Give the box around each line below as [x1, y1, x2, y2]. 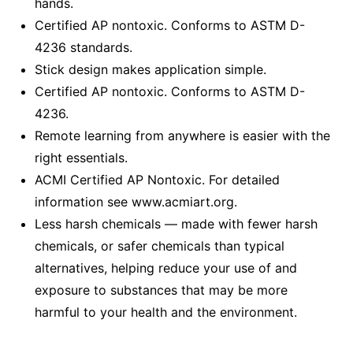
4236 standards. [35, 39, 132, 56]
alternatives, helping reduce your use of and [35, 260, 297, 277]
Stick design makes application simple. [35, 61, 266, 78]
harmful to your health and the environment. [35, 304, 297, 321]
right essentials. [35, 150, 128, 166]
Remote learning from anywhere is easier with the [35, 128, 330, 144]
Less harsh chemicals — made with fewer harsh [35, 216, 318, 232]
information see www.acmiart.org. [35, 194, 237, 210]
